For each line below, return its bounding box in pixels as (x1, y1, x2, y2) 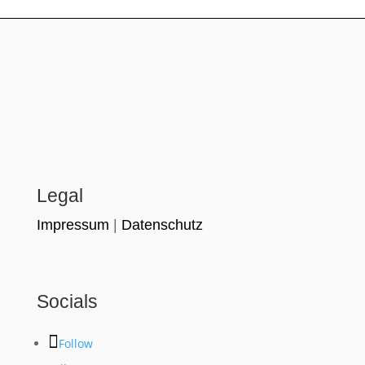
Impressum (36, 217, 109, 234)
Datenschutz (121, 217, 203, 234)
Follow (58, 336, 93, 352)
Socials (36, 290, 98, 312)
